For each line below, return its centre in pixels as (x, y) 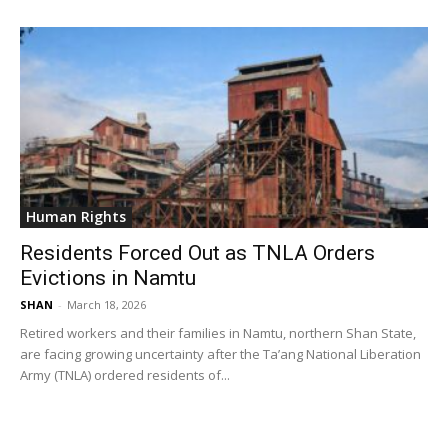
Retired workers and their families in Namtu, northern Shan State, (218, 333)
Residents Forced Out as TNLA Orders (197, 253)
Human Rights (76, 217)
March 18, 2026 (106, 305)
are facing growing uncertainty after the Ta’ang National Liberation (220, 354)
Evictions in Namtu (108, 278)
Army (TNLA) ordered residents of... (125, 375)
